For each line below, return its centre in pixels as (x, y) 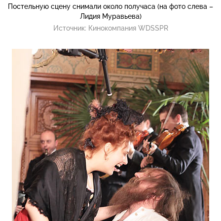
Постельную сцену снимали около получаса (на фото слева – (110, 7)
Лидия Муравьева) (110, 17)
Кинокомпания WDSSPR (128, 28)
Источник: (71, 28)
